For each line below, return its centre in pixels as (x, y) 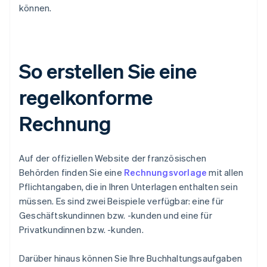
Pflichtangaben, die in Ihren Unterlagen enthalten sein (128, 187)
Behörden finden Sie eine (72, 173)
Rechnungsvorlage (166, 173)
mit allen (225, 173)
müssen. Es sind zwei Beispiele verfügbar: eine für (122, 201)
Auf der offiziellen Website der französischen (113, 158)
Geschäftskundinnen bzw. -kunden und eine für (116, 215)
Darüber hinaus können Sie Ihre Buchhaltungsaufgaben (131, 258)
